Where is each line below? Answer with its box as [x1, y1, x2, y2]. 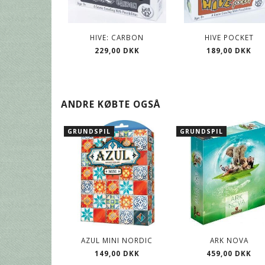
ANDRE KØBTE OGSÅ [61, 97, 160, 111]
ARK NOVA [209, 235, 248, 245]
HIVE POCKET [204, 32, 254, 42]
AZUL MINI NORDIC [81, 235, 153, 245]
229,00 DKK [94, 45, 140, 55]
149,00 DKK [94, 248, 140, 258]
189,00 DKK [206, 45, 252, 55]
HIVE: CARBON [90, 32, 144, 42]
